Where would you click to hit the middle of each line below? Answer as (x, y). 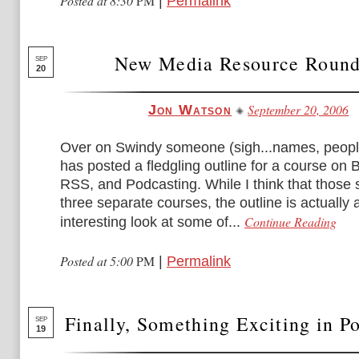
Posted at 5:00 (98, 261)
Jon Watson (190, 110)
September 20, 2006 (298, 109)
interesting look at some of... (150, 222)
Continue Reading (290, 222)
